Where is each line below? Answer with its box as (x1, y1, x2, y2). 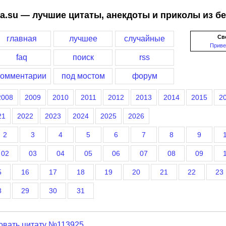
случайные (124, 34, 165, 43)
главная (6, 34, 37, 43)
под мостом (61, 72, 105, 80)
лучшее (69, 34, 97, 43)
